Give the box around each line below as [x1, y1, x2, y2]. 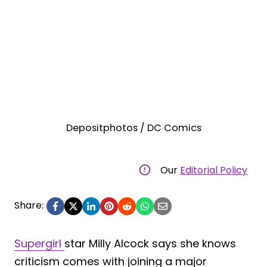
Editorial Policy [180, 163, 247, 177]
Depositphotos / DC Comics [66, 120, 201, 135]
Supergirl [14, 235, 64, 251]
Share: [14, 198, 44, 212]
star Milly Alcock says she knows [64, 235, 236, 251]
